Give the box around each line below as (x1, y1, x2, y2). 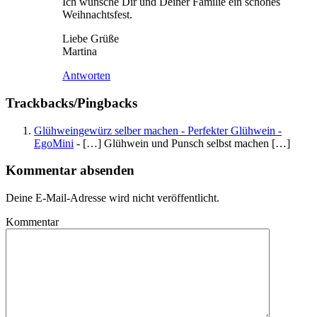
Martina (62, 45, 97, 58)
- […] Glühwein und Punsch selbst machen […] (74, 137, 290, 149)
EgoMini (34, 137, 74, 149)
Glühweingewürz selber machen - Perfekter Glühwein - (34, 124, 282, 137)
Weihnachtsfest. (62, 8, 132, 21)
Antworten (62, 69, 110, 82)
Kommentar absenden (6, 163, 134, 178)
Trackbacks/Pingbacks (6, 95, 137, 110)
